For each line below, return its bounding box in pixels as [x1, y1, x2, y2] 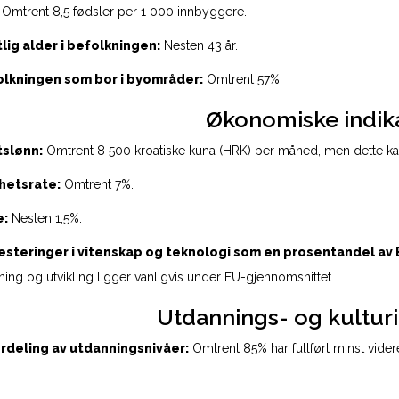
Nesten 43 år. [160, 38, 238, 53]
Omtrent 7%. [61, 177, 134, 191]
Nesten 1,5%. [8, 211, 82, 225]
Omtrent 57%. [203, 72, 282, 86]
